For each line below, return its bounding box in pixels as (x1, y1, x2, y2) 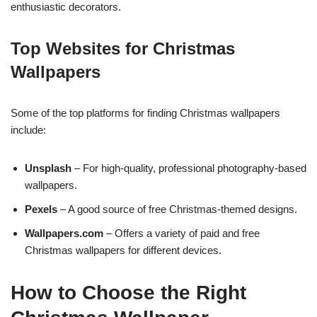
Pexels (25, 203, 57, 215)
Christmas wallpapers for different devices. (25, 244, 221, 256)
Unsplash (25, 162, 71, 174)
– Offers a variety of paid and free (103, 227, 260, 239)
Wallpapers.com (25, 227, 103, 239)
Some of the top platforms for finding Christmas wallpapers (11, 107, 280, 119)
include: (11, 124, 46, 136)
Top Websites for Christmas (11, 39, 235, 58)
